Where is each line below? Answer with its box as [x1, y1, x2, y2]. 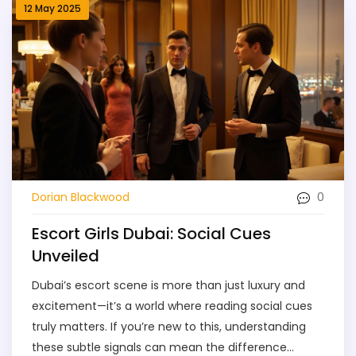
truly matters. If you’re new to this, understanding [32, 319, 306, 335]
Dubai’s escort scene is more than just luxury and [32, 277, 305, 294]
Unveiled [32, 245, 99, 268]
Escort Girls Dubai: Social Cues [32, 222, 271, 246]
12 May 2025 [24, 2, 81, 15]
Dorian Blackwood [32, 188, 130, 205]
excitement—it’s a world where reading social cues [32, 298, 312, 315]
